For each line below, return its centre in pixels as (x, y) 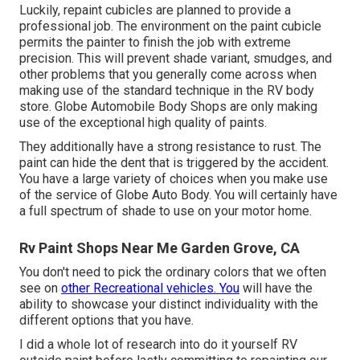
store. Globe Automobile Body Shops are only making (168, 107)
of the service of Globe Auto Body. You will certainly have (178, 195)
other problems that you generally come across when (168, 75)
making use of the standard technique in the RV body (167, 91)
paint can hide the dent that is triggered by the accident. (174, 163)
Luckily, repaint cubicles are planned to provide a (155, 10)
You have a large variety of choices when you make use (174, 179)
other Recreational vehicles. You (150, 288)
